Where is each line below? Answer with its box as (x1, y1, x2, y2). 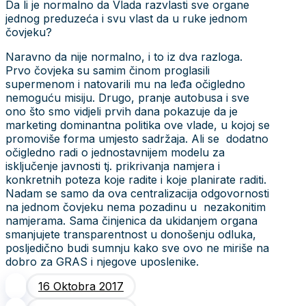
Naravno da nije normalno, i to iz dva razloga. (5, 49, 242, 64)
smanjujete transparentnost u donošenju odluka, (5, 227, 256, 241)
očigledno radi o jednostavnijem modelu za (5, 145, 225, 159)
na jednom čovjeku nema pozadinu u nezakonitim (5, 199, 266, 214)
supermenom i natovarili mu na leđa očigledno (5, 76, 245, 91)
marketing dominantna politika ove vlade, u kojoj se (5, 117, 270, 132)
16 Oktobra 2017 (38, 279, 124, 293)
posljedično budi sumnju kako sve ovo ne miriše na (5, 240, 269, 255)
